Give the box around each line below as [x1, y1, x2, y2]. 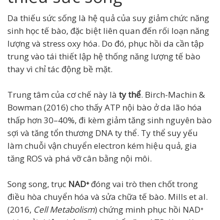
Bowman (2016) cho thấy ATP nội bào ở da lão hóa [7, 102, 202, 113]
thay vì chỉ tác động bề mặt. [7, 63, 112, 75]
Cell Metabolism [33, 204, 95, 216]
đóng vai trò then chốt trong [91, 178, 198, 190]
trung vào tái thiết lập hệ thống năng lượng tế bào [7, 51, 200, 62]
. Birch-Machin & [141, 89, 205, 101]
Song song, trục [7, 178, 68, 190]
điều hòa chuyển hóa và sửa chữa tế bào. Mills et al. [7, 191, 208, 203]
